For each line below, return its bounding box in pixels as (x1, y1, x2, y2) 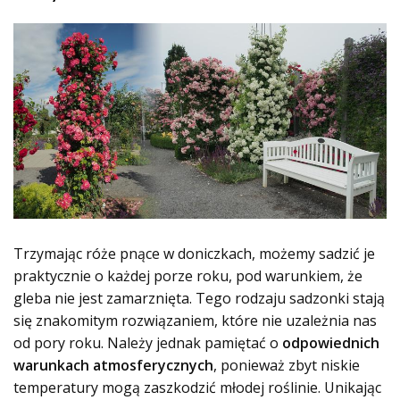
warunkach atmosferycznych (13, 354, 213, 375)
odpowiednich (282, 332, 379, 353)
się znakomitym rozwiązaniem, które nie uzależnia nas (13, 310, 377, 330)
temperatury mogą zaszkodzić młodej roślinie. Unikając (13, 377, 381, 397)
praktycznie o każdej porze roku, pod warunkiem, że (13, 265, 362, 286)
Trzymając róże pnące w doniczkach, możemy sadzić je (13, 243, 375, 263)
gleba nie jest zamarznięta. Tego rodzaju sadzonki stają (13, 287, 385, 308)
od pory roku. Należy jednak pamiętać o (13, 332, 282, 353)
